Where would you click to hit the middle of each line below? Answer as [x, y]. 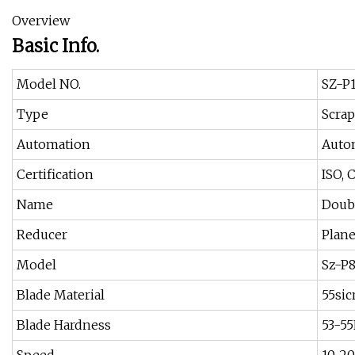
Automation [53, 145]
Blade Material [61, 295]
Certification [55, 175]
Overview [41, 21]
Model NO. [49, 84]
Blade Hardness [64, 325]
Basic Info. [55, 46]
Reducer [42, 235]
